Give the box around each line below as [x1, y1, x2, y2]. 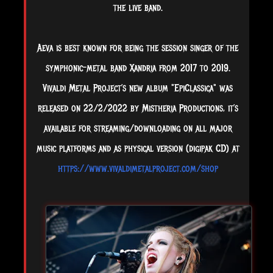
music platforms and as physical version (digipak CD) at [36, 143, 239, 155]
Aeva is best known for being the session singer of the [37, 42, 238, 55]
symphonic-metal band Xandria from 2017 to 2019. [45, 62, 230, 75]
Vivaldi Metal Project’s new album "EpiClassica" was [43, 82, 233, 95]
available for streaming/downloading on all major [43, 122, 232, 135]
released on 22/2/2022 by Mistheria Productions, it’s [37, 102, 238, 115]
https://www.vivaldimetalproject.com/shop [57, 163, 218, 175]
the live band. [113, 2, 163, 15]
